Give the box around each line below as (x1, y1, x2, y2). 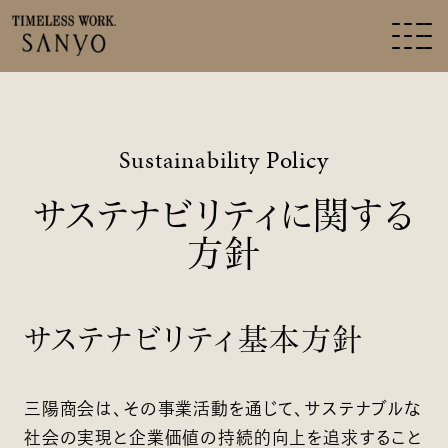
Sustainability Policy (119, 143, 329, 178)
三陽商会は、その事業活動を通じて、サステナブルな (23, 399, 422, 417)
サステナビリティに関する (32, 197, 416, 234)
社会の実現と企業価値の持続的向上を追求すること (23, 428, 424, 446)
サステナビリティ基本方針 (23, 324, 364, 355)
